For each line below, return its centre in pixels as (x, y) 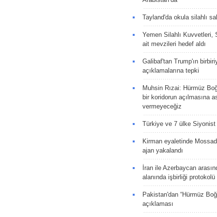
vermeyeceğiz (162, 106)
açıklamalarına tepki (170, 70)
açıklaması (158, 203)
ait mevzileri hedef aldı (174, 44)
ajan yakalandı (163, 150)
